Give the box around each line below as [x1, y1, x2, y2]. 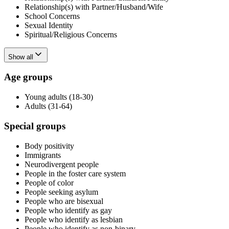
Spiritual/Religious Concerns [25, 30, 117, 39]
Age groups [4, 72, 52, 83]
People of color [25, 178, 74, 187]
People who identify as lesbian [25, 215, 123, 224]
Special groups [4, 120, 65, 131]
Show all [8, 53, 33, 61]
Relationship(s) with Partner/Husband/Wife [25, 2, 163, 11]
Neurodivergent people [25, 159, 99, 169]
